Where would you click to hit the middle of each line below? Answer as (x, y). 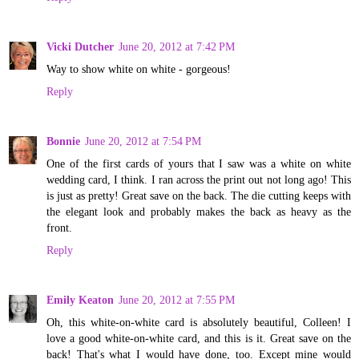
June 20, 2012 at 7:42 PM (177, 47)
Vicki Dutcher (80, 47)
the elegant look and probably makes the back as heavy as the (199, 212)
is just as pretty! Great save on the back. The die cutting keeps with (199, 196)
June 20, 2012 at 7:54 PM (143, 141)
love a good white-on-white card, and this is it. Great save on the (199, 339)
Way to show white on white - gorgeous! (139, 69)
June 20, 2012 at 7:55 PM (177, 300)
